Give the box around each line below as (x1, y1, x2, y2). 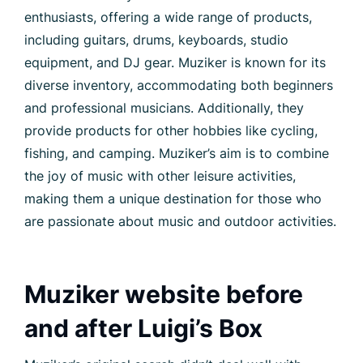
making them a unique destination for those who (24, 190, 322, 207)
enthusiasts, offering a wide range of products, (24, 9, 312, 26)
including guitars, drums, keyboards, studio (24, 32, 288, 49)
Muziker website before (24, 280, 303, 310)
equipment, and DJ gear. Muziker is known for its (24, 54, 326, 71)
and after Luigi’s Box (24, 314, 263, 344)
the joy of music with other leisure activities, (24, 168, 296, 185)
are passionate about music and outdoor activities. (24, 213, 336, 230)
